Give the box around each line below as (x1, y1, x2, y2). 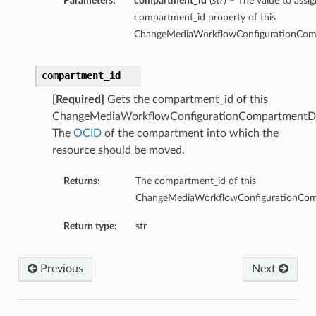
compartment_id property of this (133, 12, 276, 23)
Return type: (63, 221, 117, 232)
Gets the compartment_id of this (104, 94, 268, 106)
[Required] (51, 94, 104, 106)
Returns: (63, 176, 100, 187)
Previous (37, 263, 83, 275)
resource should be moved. (51, 145, 185, 157)
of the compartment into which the (101, 128, 279, 140)
